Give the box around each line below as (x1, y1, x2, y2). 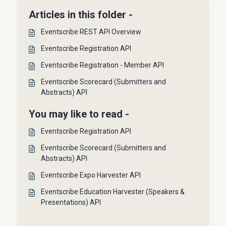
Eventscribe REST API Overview (41, 28, 142, 36)
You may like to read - (29, 108, 130, 120)
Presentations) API (41, 198, 101, 206)
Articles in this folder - (29, 9, 133, 21)
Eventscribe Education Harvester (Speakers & (41, 188, 185, 196)
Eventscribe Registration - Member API (41, 61, 164, 69)
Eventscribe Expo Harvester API (41, 171, 141, 179)
